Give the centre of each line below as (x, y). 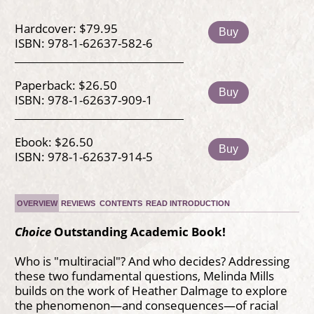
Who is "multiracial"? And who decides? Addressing (152, 261)
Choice (33, 232)
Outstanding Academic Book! (138, 232)
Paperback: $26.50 (66, 84)
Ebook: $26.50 (54, 141)
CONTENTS (121, 204)
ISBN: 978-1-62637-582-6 (83, 42)
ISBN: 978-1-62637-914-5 (83, 156)
